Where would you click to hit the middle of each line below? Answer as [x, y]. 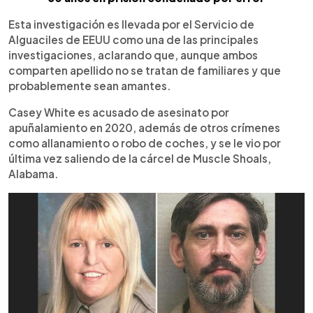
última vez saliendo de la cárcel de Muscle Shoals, [140, 158]
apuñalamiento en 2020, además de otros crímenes [144, 127]
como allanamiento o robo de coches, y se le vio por [145, 143]
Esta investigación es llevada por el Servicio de [131, 24]
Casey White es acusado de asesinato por [119, 112]
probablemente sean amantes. [90, 85]
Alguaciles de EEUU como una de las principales [133, 39]
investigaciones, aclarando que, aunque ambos [133, 54]
